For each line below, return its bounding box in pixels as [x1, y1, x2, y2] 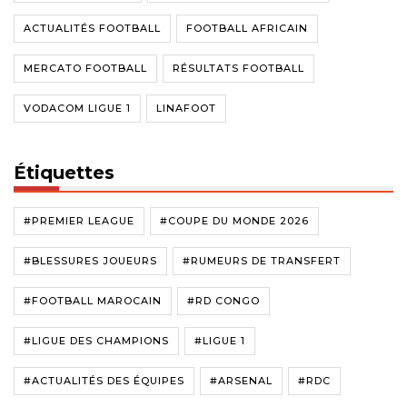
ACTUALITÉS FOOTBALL [24, 22, 161, 35]
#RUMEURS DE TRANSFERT [183, 254, 341, 268]
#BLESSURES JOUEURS [24, 254, 157, 268]
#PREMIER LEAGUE [24, 214, 134, 228]
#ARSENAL [210, 374, 273, 388]
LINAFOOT [156, 102, 216, 115]
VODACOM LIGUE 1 [24, 102, 131, 115]
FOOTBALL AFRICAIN [186, 22, 308, 35]
